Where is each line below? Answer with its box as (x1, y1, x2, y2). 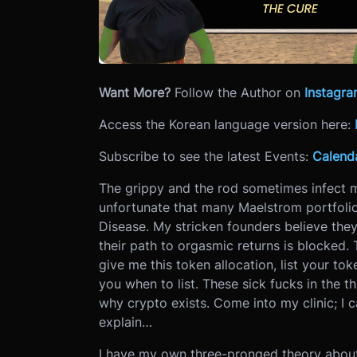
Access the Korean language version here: (98, 116, 355, 132)
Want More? (98, 84, 175, 100)
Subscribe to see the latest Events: (98, 147, 312, 164)
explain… (98, 313, 152, 330)
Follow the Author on (174, 84, 304, 100)
